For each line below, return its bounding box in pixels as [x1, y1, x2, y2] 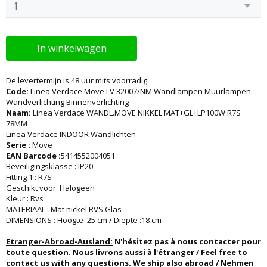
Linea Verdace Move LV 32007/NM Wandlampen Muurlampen [30, 86, 251, 97]
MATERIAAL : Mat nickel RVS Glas [6, 204, 122, 215]
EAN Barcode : [6, 150, 61, 161]
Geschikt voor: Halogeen [6, 182, 95, 193]
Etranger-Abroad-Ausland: [6, 236, 113, 247]
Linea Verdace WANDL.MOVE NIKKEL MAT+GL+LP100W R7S [33, 107, 241, 118]
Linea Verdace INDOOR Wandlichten [6, 129, 136, 139]
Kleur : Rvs [6, 193, 44, 204]
